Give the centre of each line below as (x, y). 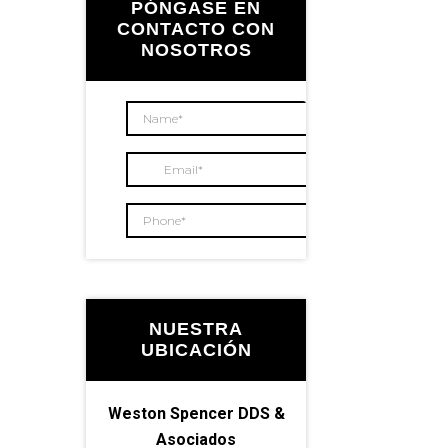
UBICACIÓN (196, 349)
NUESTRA (196, 328)
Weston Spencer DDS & (196, 413)
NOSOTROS (196, 49)
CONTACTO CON (196, 28)
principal (137, 80)
